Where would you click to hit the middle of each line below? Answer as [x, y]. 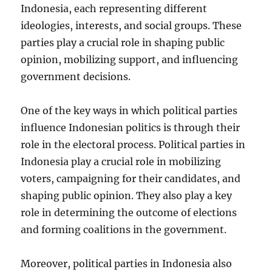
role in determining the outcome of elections [129, 212]
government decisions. [76, 76]
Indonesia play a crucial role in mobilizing [121, 161]
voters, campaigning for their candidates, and [131, 178]
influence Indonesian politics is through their [131, 127]
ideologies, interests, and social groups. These [131, 25]
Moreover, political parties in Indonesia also [127, 263]
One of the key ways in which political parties [129, 110]
